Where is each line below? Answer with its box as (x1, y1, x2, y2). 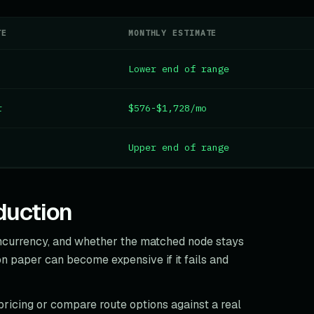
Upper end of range (128, 141, 229, 153)
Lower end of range (128, 62, 229, 75)
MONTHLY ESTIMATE (128, 28, 217, 38)
